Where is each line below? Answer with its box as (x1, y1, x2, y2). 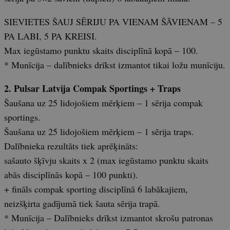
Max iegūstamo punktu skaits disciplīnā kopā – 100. (4, 44, 198, 57)
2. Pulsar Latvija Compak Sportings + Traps (4, 82, 181, 95)
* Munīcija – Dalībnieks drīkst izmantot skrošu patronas (4, 212, 213, 224)
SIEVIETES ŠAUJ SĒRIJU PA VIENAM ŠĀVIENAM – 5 (4, 15, 222, 28)
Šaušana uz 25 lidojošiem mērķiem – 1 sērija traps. (4, 125, 194, 138)
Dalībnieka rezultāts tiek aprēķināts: (4, 140, 138, 152)
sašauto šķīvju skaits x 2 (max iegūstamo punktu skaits (4, 154, 208, 167)
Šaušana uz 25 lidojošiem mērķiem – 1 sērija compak (4, 97, 203, 109)
